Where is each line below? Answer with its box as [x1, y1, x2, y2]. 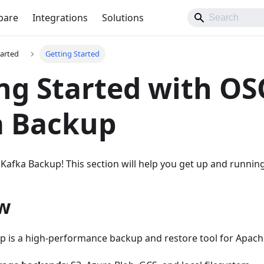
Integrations [32, 11, 88, 24]
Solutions [102, 11, 144, 24]
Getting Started [45, 48, 100, 60]
